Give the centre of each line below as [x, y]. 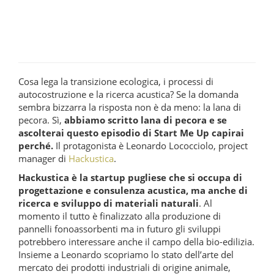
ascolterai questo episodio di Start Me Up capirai [131, 132]
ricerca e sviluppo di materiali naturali [109, 203]
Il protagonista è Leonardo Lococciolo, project [150, 145]
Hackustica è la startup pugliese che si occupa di [130, 177]
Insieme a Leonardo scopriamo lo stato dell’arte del [126, 254]
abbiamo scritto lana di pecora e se [146, 120]
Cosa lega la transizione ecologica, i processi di [116, 81]
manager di [43, 158]
